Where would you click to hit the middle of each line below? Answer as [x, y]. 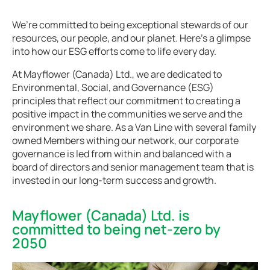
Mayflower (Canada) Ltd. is [101, 215]
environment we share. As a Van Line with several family [134, 127]
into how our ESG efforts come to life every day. [114, 51]
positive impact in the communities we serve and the [127, 114]
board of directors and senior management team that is [133, 167]
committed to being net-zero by [116, 229]
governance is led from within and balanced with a [122, 154]
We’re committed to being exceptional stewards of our [130, 25]
